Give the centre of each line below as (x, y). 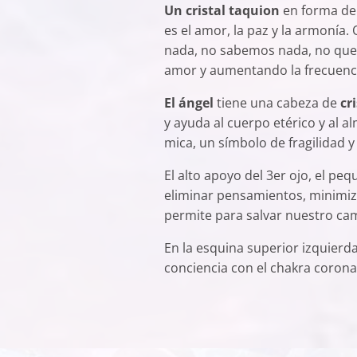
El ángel (188, 103)
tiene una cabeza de (277, 103)
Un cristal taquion (222, 11)
